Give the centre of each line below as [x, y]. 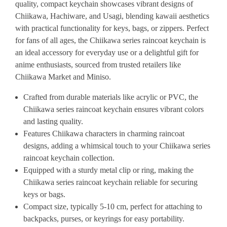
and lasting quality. [53, 121]
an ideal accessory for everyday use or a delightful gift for [107, 52]
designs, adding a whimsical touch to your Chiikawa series [117, 146]
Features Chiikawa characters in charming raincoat [104, 134]
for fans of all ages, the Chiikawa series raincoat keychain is [110, 40]
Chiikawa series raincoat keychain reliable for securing [110, 182]
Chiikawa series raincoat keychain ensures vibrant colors [113, 109]
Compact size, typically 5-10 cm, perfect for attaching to [113, 206]
